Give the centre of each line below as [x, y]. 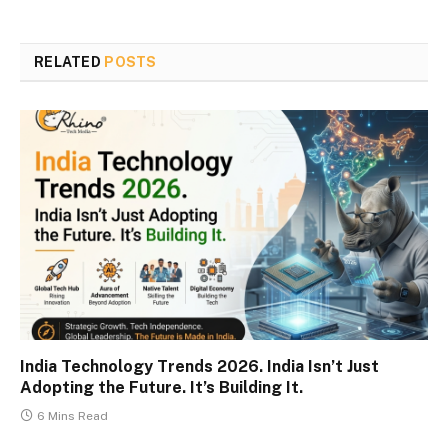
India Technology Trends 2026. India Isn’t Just [199, 366]
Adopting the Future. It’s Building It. [161, 387]
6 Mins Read [72, 415]
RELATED [69, 62]
